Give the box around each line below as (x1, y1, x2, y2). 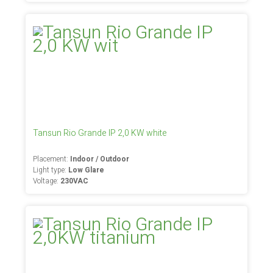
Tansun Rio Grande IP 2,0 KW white (33, 127, 168, 140)
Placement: (33, 154, 71, 165)
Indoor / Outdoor (70, 154, 130, 165)
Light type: (33, 165, 69, 175)
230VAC (60, 175, 89, 186)
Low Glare (68, 165, 105, 175)
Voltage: (33, 175, 61, 186)
